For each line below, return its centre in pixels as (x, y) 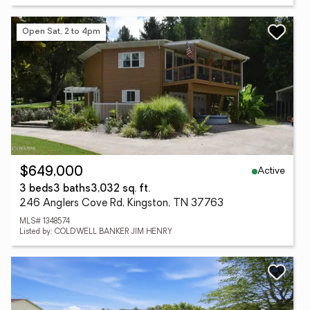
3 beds (36, 189)
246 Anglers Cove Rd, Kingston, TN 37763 (121, 204)
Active (271, 171)
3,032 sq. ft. (120, 189)
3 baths (72, 189)
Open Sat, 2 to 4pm (61, 31)
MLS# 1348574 (45, 222)
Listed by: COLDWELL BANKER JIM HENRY (96, 232)
